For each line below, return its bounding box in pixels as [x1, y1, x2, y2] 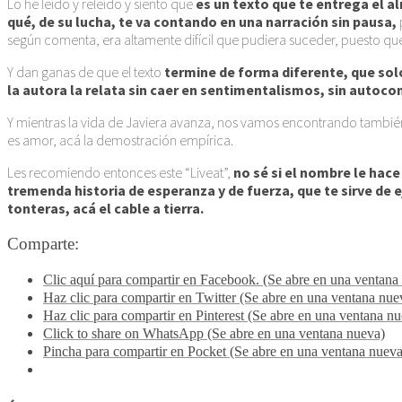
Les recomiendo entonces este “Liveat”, [7, 162, 233, 181]
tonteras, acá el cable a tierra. [7, 198, 204, 217]
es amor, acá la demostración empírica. [7, 130, 233, 149]
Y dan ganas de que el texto [7, 62, 164, 81]
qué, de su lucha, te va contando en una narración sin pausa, [7, 12, 397, 31]
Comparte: [7, 233, 79, 253]
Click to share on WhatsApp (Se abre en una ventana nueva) [43, 326, 385, 342]
